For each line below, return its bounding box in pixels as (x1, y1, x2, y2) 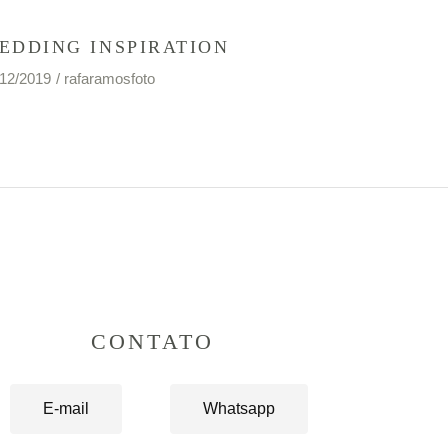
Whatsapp (203, 400, 276, 418)
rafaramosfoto (64, 70, 156, 88)
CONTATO (90, 329, 215, 355)
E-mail (42, 400, 89, 418)
